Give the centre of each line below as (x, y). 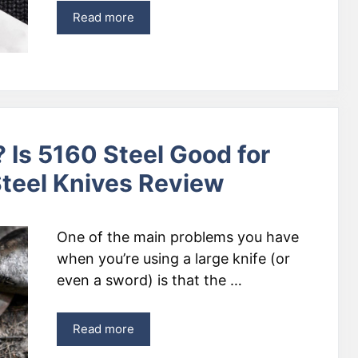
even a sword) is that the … (149, 280)
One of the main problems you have (178, 237)
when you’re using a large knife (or (173, 259)
